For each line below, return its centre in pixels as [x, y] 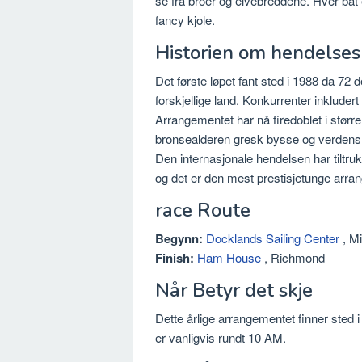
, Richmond [293, 258]
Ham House [229, 258]
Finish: [176, 258]
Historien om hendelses [258, 53]
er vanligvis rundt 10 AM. [221, 338]
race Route [203, 210]
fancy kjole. [185, 20]
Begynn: [181, 239]
